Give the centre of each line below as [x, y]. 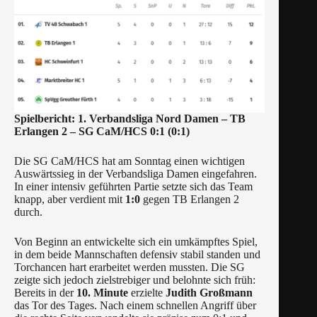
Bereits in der [45, 293]
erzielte [147, 293]
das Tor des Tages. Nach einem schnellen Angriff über [135, 306]
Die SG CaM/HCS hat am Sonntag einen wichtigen [129, 161]
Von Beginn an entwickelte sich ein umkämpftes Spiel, [136, 242]
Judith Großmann [209, 293]
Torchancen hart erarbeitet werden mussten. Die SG [129, 267]
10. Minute [102, 293]
